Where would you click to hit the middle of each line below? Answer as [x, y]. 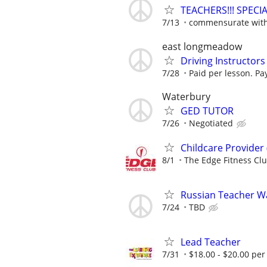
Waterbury [186, 96]
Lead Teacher [211, 242]
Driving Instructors [223, 60]
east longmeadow [202, 46]
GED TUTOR [207, 111]
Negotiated [211, 123]
